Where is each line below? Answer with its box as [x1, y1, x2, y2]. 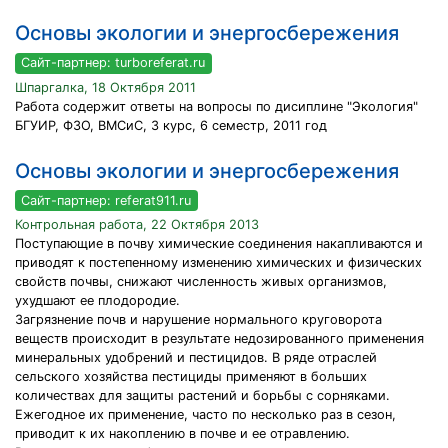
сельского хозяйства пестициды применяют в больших [15, 369, 367, 385]
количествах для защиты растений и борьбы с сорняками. [15, 388, 390, 404]
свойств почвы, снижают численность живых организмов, [15, 274, 387, 290]
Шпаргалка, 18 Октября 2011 [15, 79, 196, 95]
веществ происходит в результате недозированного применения [15, 331, 424, 347]
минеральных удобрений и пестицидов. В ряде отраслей [15, 350, 377, 366]
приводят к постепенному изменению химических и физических [15, 255, 422, 271]
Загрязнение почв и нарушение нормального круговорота [15, 312, 382, 328]
